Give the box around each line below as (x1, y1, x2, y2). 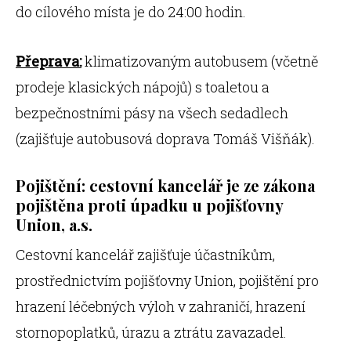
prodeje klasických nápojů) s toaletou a (16, 78, 270, 96)
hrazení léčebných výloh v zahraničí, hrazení (16, 297, 306, 316)
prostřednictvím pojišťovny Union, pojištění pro (16, 271, 319, 290)
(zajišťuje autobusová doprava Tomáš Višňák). (16, 129, 315, 148)
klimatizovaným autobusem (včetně (85, 52, 318, 71)
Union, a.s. (16, 214, 92, 235)
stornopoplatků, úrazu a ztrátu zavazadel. (16, 323, 287, 342)
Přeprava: (16, 52, 81, 71)
